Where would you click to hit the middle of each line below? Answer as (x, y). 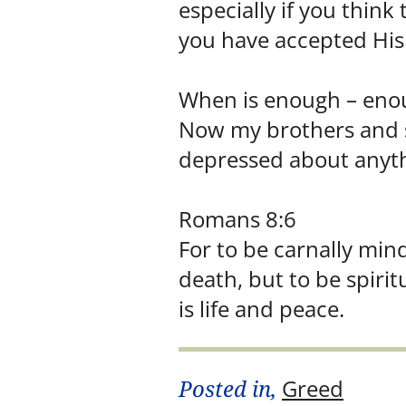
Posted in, (230, 389)
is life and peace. (261, 308)
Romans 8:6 (237, 218)
